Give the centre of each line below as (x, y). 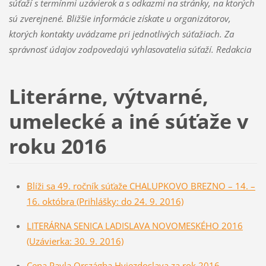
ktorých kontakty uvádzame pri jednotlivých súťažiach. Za (121, 34)
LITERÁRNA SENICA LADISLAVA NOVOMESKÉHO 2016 (134, 226)
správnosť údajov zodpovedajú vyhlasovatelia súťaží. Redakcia (130, 49)
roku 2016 (57, 146)
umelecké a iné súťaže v (128, 121)
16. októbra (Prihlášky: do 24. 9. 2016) (105, 202)
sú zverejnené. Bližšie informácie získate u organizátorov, (120, 18)
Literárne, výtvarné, (108, 96)
